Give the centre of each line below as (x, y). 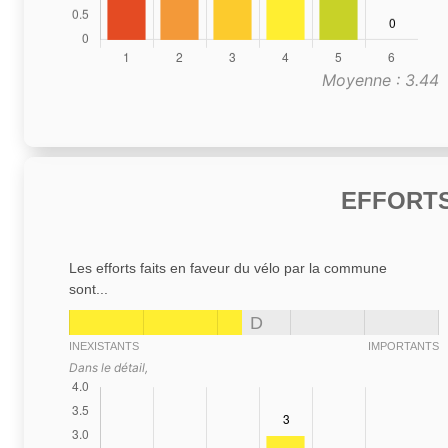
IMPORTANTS (403, 345)
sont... (88, 288)
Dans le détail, (108, 367)
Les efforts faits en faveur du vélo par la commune (228, 267)
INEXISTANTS (104, 345)
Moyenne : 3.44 (380, 79)
